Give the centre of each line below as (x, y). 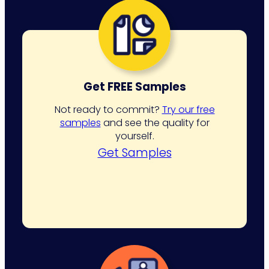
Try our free (188, 109)
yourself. (134, 136)
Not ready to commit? (108, 109)
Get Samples (134, 153)
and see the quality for (155, 122)
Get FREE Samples (134, 87)
